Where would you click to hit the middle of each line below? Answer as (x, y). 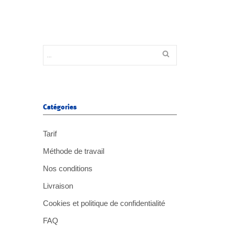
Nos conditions (67, 168)
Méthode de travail (73, 151)
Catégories (60, 107)
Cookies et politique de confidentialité (104, 203)
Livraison (58, 186)
